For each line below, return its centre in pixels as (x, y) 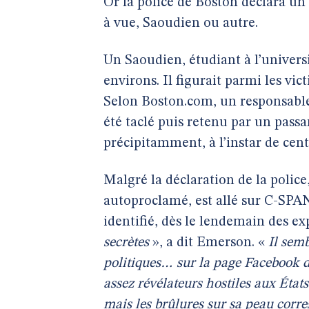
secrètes (126, 243)
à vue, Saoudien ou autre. (181, 23)
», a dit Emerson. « (209, 243)
